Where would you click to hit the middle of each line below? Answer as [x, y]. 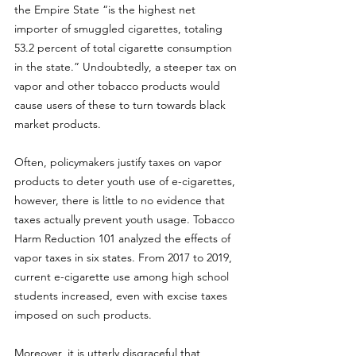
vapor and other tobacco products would [119, 86]
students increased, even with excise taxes [122, 296]
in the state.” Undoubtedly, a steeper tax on [127, 67]
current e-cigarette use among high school [123, 277]
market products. [59, 124]
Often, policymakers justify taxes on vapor [120, 162]
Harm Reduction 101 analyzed [88, 238]
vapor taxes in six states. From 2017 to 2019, [125, 257]
